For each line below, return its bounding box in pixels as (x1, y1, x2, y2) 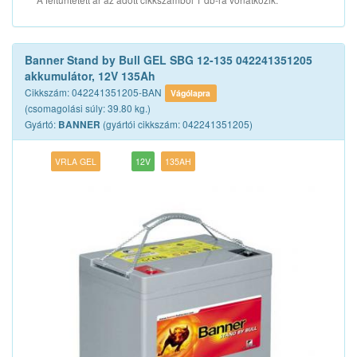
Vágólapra (171, 87, 211, 99)
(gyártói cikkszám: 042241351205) (100, 117, 253, 131)
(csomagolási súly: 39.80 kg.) (25, 101, 151, 115)
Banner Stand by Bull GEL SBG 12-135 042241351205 (25, 52, 312, 68)
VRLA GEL (55, 155, 97, 167)
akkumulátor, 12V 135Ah (25, 68, 155, 84)
